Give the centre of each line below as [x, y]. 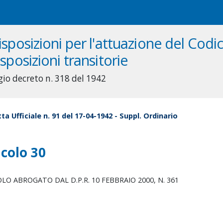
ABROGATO [34, 180]
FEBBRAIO [120, 180]
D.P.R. [81, 180]
